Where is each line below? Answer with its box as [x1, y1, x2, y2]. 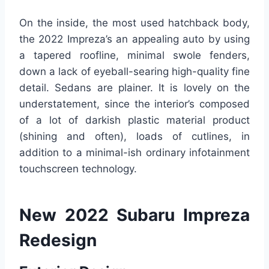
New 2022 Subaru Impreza [19, 205, 250, 226]
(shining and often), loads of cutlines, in [19, 130, 250, 143]
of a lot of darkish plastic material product [19, 114, 250, 127]
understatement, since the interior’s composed [19, 98, 250, 110]
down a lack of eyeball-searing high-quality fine [19, 65, 250, 78]
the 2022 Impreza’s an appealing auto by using [19, 33, 250, 46]
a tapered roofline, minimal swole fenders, [19, 49, 250, 62]
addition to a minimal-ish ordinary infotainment [19, 147, 250, 159]
